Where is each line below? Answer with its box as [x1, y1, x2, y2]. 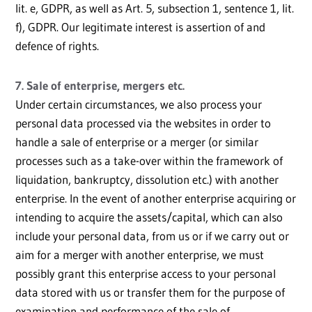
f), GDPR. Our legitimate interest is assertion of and [15, 19, 265, 35]
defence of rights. [15, 38, 99, 54]
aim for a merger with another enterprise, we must [15, 247, 264, 263]
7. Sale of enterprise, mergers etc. [15, 78, 185, 93]
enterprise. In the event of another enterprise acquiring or [15, 191, 296, 206]
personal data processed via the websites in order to [15, 116, 271, 131]
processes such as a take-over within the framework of [15, 153, 283, 169]
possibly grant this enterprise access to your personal [15, 266, 276, 281]
